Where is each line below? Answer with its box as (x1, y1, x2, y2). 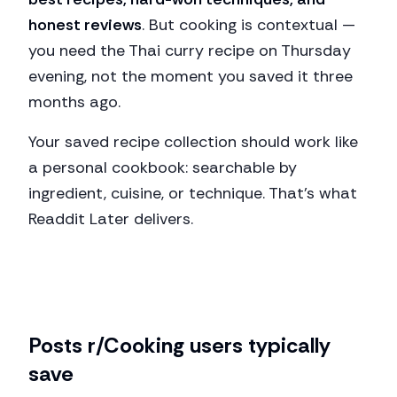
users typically (184, 331, 331, 359)
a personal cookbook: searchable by (28, 157, 297, 178)
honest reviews (28, 14, 142, 35)
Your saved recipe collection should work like (28, 131, 358, 152)
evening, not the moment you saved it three (28, 66, 353, 87)
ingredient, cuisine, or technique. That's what (28, 183, 357, 204)
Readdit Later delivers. (28, 208, 193, 230)
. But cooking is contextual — (142, 14, 355, 35)
